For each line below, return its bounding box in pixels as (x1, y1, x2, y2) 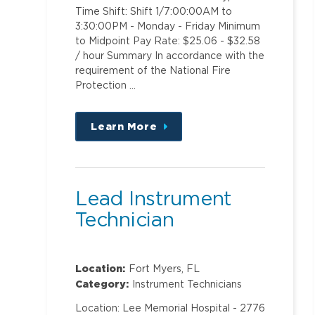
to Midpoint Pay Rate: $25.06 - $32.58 (75, 35, 261, 46)
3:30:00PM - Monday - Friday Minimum (75, 20, 261, 32)
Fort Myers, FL (129, 263, 200, 274)
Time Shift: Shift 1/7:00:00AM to (75, 6, 233, 17)
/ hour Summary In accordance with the (75, 50, 265, 61)
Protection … (75, 79, 136, 91)
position (157, 148, 219, 164)
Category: (75, 278, 129, 290)
